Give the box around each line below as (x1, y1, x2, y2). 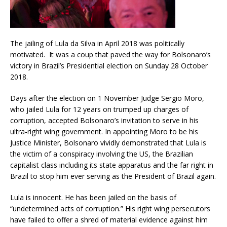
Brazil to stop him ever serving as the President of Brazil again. (10, 171, 216, 181)
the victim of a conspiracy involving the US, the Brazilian (10, 148, 193, 159)
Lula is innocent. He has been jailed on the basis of (10, 192, 176, 202)
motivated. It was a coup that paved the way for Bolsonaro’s (10, 49, 211, 59)
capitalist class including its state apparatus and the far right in (10, 160, 213, 170)
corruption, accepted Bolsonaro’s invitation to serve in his (10, 115, 199, 125)
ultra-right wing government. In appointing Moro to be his (10, 126, 198, 136)
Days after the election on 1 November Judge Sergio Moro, (10, 93, 204, 103)
